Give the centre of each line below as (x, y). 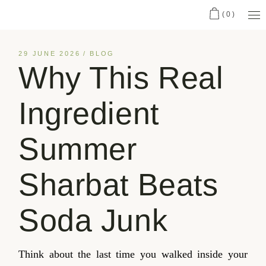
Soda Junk (93, 221)
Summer (78, 149)
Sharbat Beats (118, 185)
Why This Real (121, 78)
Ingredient (89, 114)
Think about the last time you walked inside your (133, 254)
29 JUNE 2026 (50, 54)
